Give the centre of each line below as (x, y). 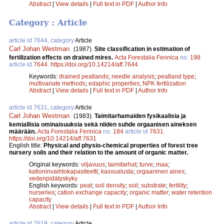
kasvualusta (117, 172)
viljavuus (93, 165)
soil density (110, 186)
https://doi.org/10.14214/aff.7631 (53, 139)
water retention (192, 193)
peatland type (176, 77)
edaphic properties (114, 84)
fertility (178, 186)
